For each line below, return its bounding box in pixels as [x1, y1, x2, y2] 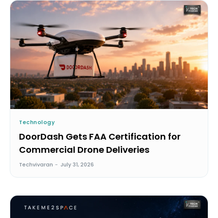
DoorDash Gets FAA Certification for [19, 130, 181, 143]
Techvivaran [19, 161, 53, 169]
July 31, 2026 [60, 161, 94, 169]
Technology [19, 118, 54, 127]
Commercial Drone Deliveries [19, 144, 149, 156]
